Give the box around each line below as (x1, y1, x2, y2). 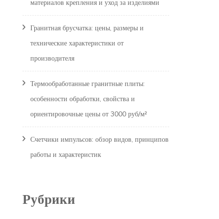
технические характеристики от (30, 39, 124, 48)
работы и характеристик (30, 150, 101, 159)
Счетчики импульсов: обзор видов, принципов (30, 135, 169, 144)
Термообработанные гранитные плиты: (30, 79, 145, 88)
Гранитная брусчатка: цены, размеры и (30, 23, 144, 33)
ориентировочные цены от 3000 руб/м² (30, 109, 147, 119)
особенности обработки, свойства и (30, 94, 135, 104)
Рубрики (22, 191, 75, 208)
